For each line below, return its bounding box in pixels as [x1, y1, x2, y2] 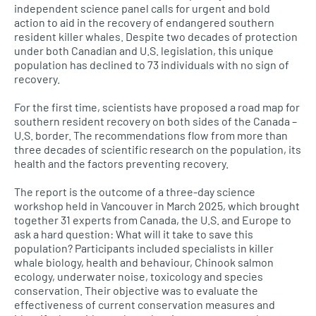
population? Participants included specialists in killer [14, 241, 274, 255]
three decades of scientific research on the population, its [14, 142, 301, 156]
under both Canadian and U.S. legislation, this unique [14, 44, 274, 57]
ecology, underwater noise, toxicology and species [14, 269, 263, 283]
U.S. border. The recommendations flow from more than [14, 128, 288, 142]
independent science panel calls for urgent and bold [14, 1, 270, 15]
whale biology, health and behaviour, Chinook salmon [14, 255, 274, 269]
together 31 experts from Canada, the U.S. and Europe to [14, 213, 291, 226]
